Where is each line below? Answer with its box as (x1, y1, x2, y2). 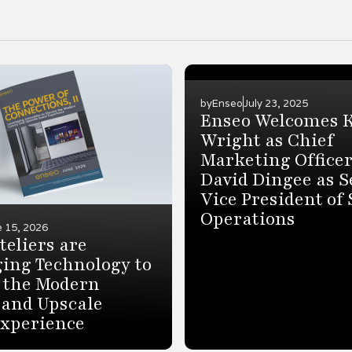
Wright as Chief (200, 129, 334, 152)
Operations (200, 207, 295, 231)
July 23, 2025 (243, 97, 308, 110)
